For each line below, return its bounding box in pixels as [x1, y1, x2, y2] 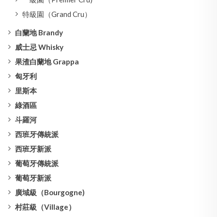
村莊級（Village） [15, 202, 76, 211]
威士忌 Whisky [15, 42, 63, 51]
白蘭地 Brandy [15, 28, 63, 37]
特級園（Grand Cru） [22, 9, 92, 18]
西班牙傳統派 [15, 129, 59, 139]
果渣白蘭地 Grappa [15, 57, 79, 66]
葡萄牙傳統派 [15, 158, 59, 168]
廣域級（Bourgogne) [15, 187, 85, 197]
